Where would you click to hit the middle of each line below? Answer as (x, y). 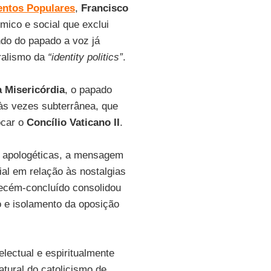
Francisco (104, 8)
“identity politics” (83, 57)
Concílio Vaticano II (73, 122)
